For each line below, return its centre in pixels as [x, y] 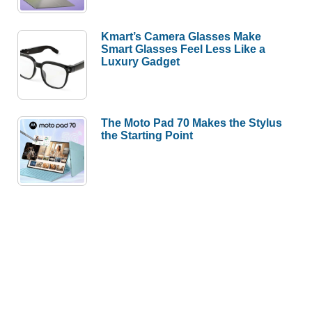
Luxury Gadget [141, 62]
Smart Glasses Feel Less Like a [184, 49]
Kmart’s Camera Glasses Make [181, 37]
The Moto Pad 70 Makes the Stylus [192, 123]
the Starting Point [147, 135]
